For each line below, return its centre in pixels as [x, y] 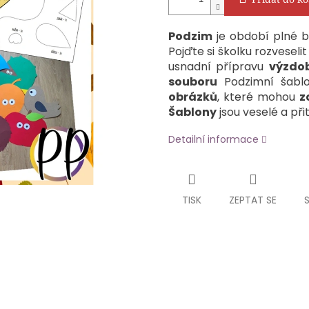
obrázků [193, 97]
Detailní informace [213, 140]
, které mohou [258, 97]
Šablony [192, 112]
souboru [193, 82]
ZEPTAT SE [253, 200]
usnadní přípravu [219, 67]
